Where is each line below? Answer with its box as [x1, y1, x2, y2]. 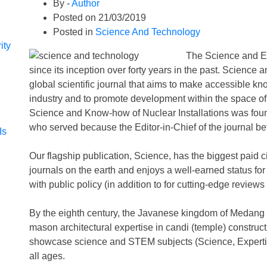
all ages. [29, 251, 65, 261]
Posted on [53, 13, 98, 23]
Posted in [53, 27, 95, 37]
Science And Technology [95, 27, 200, 37]
